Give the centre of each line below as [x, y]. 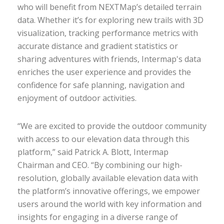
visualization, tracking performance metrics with [108, 33]
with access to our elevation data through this [103, 139]
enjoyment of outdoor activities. [77, 98]
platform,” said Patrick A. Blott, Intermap [93, 152]
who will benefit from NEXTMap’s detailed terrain [109, 7]
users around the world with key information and [109, 204]
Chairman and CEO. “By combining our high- [100, 165]
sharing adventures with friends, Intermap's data [109, 59]
